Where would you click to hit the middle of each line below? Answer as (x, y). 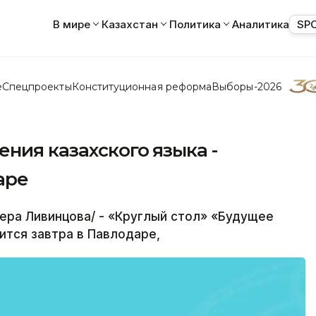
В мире (72, 24)
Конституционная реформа (142, 86)
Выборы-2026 (247, 86)
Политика (195, 24)
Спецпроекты (37, 86)
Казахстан (130, 24)
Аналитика (261, 24)
